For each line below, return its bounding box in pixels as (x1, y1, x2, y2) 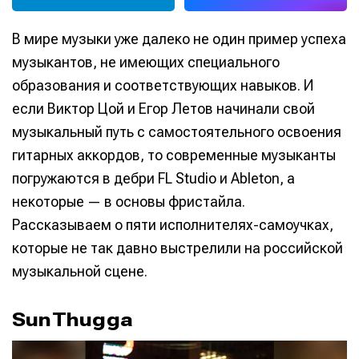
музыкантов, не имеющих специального (12, 54, 280, 71)
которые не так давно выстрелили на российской (12, 240, 343, 257)
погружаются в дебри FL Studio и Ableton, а (12, 170, 295, 188)
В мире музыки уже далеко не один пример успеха (12, 30, 346, 48)
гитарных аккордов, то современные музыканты (12, 147, 336, 164)
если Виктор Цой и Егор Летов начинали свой (12, 100, 315, 118)
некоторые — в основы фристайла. (12, 193, 245, 211)
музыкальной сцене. (12, 263, 147, 280)
